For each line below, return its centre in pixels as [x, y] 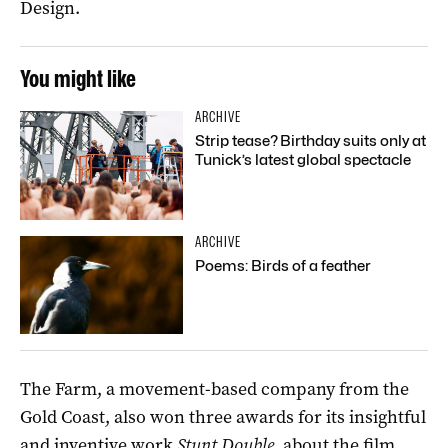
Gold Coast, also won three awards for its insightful [223, 416]
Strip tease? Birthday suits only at [311, 140]
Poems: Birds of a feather [283, 265]
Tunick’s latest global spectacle [303, 159]
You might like [78, 78]
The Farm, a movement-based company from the [214, 388]
